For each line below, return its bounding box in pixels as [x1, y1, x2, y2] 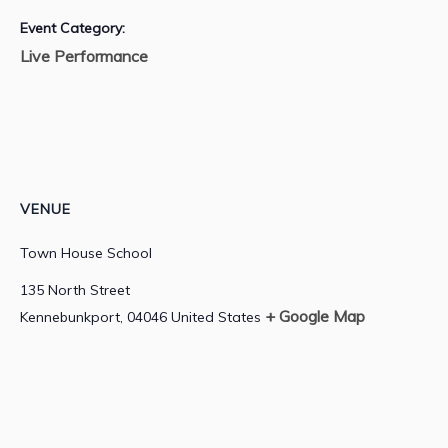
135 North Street [20, 281, 130, 300]
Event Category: [20, 19, 125, 38]
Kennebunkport [20, 308, 120, 327]
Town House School [20, 244, 152, 263]
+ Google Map [265, 306, 365, 327]
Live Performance [20, 46, 148, 67]
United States [171, 308, 261, 327]
